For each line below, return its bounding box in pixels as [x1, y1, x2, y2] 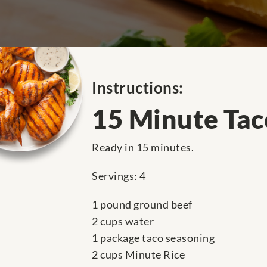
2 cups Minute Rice [92, 248, 185, 262]
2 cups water [92, 215, 154, 228]
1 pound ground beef [92, 198, 193, 212]
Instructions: [92, 78, 184, 98]
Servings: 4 [92, 169, 146, 183]
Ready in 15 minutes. [92, 141, 194, 154]
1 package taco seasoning [92, 231, 215, 245]
